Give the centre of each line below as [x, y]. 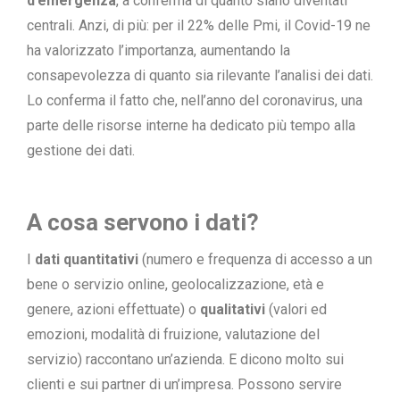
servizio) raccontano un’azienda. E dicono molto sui [185, 359]
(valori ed [296, 309]
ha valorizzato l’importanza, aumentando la [158, 50]
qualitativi [233, 309]
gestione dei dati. [81, 150]
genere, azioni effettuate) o [113, 309]
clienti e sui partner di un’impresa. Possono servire [184, 384]
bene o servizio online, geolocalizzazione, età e [175, 284]
